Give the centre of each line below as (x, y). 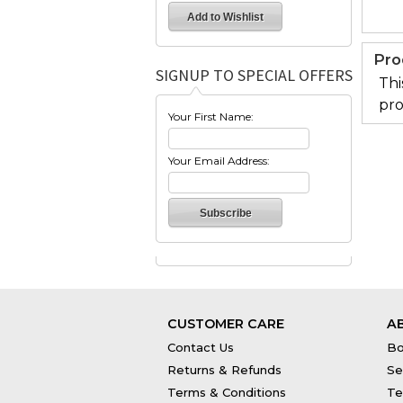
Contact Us (201, 347)
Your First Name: (211, 116)
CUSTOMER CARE (226, 323)
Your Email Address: (219, 160)
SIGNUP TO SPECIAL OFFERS (254, 75)
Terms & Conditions (227, 392)
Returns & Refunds (224, 369)
